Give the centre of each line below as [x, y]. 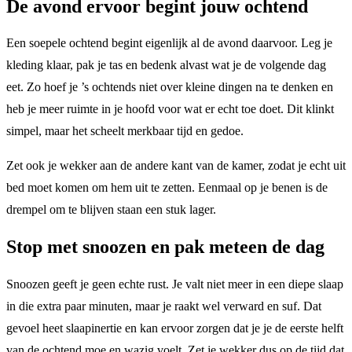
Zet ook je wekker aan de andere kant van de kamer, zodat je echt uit [176, 166]
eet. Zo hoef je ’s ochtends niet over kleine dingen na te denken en [170, 87]
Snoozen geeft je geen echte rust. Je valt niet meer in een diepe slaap [175, 284]
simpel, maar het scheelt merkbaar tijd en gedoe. [125, 131]
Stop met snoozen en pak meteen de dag [165, 247]
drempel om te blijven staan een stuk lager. [111, 210]
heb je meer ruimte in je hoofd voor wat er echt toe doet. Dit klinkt [170, 109]
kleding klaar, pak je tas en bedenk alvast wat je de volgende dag [166, 65]
